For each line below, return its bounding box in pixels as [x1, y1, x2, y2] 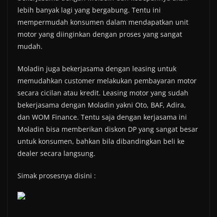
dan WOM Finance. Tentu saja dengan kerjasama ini [17, 112, 187, 122]
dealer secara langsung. [17, 149, 95, 158]
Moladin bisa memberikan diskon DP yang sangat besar [17, 124, 198, 134]
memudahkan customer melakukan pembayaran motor [17, 76, 197, 86]
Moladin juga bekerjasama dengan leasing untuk [17, 64, 176, 74]
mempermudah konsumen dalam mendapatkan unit [17, 17, 188, 27]
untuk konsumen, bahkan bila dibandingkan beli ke [17, 137, 185, 146]
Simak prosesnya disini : [17, 171, 96, 181]
